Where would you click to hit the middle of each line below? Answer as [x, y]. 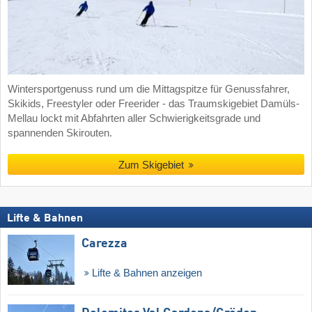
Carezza [104, 244]
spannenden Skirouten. [60, 133]
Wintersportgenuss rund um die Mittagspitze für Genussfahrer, [149, 89]
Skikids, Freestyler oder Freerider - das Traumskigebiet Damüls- [154, 103]
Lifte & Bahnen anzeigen [145, 273]
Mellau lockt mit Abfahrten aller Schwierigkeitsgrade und [134, 118]
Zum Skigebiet [151, 165]
